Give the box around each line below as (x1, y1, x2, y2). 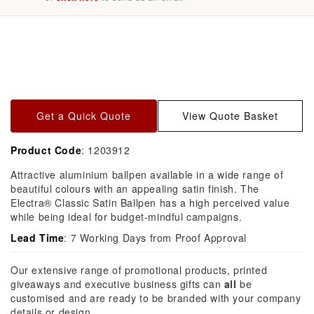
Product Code (11, 142, 82, 157)
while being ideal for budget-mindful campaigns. (11, 209, 243, 224)
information (13, 47, 71, 62)
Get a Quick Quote (36, 109, 131, 123)
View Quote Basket (182, 109, 278, 123)
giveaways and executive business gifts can (11, 276, 224, 291)
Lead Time (11, 230, 64, 245)
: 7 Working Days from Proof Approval (64, 230, 247, 245)
